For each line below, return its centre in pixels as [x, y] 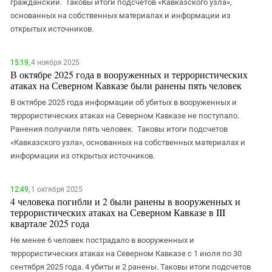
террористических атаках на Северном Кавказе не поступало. [125, 116]
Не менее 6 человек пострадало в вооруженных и [102, 240]
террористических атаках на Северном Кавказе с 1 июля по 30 [126, 253]
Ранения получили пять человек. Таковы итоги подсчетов [119, 129]
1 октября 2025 [56, 189]
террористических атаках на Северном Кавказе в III [118, 212]
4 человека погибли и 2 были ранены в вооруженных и [125, 201]
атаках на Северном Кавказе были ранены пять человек [126, 85]
